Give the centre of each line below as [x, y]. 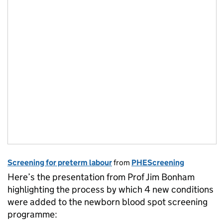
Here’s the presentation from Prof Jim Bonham [101, 177]
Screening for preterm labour [60, 162]
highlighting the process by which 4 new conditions [111, 189]
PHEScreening [158, 162]
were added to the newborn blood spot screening [108, 202]
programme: [32, 214]
